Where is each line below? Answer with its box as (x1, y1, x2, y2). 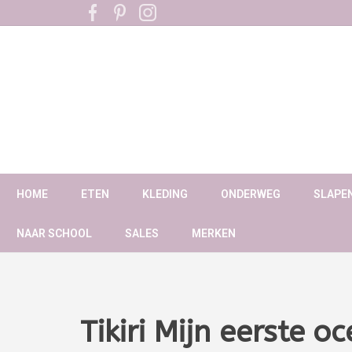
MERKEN (192, 227, 236, 240)
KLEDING (142, 188, 188, 201)
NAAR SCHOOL (16, 227, 92, 240)
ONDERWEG (221, 188, 280, 201)
